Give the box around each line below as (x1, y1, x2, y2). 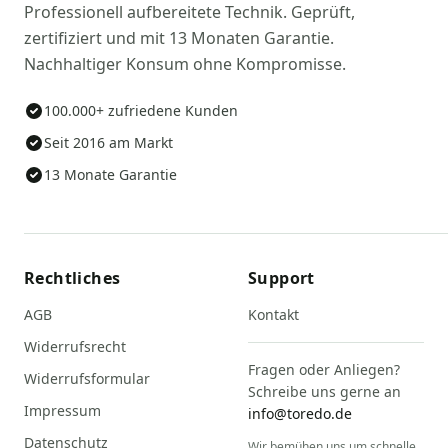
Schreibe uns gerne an (248, 382, 401, 402)
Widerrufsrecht (24, 337, 126, 357)
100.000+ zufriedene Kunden (44, 101, 238, 121)
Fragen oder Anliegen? (248, 360, 400, 380)
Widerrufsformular (24, 369, 150, 389)
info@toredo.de (248, 404, 352, 424)
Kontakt (248, 305, 299, 325)
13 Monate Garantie (44, 165, 177, 185)
